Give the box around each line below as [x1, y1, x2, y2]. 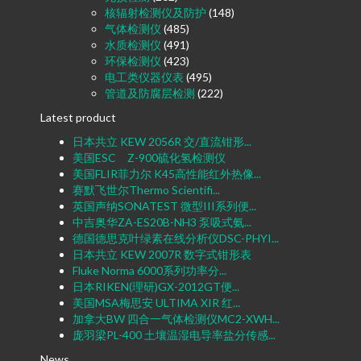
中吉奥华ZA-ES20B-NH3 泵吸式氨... [73, 215, 251, 230]
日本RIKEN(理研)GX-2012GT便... [73, 280, 239, 294]
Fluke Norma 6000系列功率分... [73, 263, 226, 278]
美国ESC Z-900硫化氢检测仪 [73, 151, 226, 165]
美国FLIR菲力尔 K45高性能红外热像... [73, 167, 261, 181]
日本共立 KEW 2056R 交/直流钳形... [73, 135, 251, 149]
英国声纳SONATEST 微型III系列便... [73, 199, 256, 214]
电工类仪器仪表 [105, 70, 184, 85]
